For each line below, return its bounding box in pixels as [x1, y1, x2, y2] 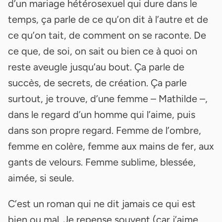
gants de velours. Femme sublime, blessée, [8, 156, 196, 168]
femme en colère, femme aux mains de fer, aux [8, 140, 214, 152]
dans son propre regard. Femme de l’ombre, [8, 124, 201, 136]
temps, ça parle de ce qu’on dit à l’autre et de [8, 13, 208, 25]
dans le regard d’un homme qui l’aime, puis [8, 108, 195, 120]
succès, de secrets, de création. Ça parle [8, 76, 187, 89]
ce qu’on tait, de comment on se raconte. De [8, 29, 206, 41]
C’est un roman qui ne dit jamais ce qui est [8, 197, 196, 210]
